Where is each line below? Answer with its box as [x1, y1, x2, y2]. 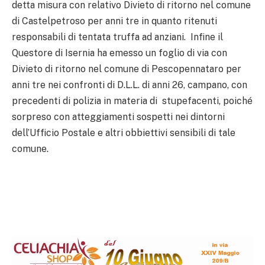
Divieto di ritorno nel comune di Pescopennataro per [12, 63, 241, 75]
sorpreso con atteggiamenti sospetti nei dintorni [12, 111, 225, 122]
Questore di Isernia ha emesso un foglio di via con [12, 47, 227, 59]
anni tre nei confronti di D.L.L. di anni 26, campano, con [12, 79, 247, 91]
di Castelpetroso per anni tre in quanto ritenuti [12, 15, 217, 27]
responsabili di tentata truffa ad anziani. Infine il [12, 31, 223, 43]
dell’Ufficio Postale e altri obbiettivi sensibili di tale [12, 127, 235, 138]
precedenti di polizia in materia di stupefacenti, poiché [12, 95, 253, 106]
